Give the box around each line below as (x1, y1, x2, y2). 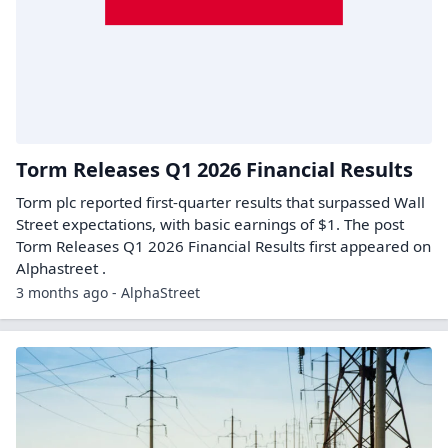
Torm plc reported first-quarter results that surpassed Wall (16, 191, 425, 212)
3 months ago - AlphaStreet (16, 282, 200, 302)
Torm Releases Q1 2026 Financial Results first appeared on (16, 235, 431, 256)
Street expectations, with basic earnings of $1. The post (16, 213, 404, 234)
